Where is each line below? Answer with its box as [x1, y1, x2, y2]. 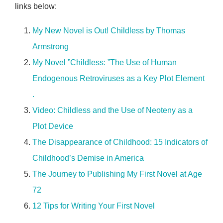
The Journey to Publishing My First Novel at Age [32, 170, 202, 179]
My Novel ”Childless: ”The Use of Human [32, 58, 177, 67]
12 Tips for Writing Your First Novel [32, 202, 155, 211]
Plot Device [32, 122, 73, 131]
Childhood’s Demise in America [32, 154, 144, 163]
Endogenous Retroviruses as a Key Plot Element [32, 74, 205, 83]
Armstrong [32, 42, 69, 51]
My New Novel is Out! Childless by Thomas [32, 26, 185, 35]
